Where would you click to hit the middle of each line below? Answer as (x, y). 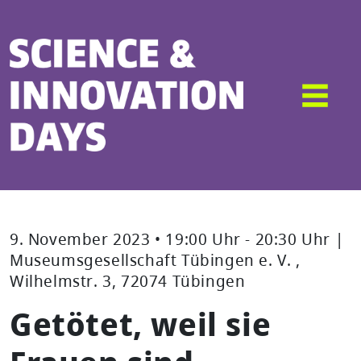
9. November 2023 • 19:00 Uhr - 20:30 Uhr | (177, 239)
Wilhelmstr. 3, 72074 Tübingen (128, 280)
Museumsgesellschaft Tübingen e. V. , (155, 259)
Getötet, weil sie (141, 323)
